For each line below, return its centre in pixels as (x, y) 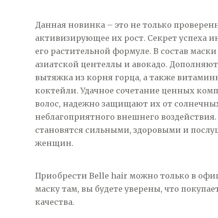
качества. (55, 202)
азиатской (57, 64)
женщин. (54, 143)
